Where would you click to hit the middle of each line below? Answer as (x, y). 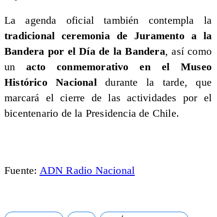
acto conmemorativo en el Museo (119, 67)
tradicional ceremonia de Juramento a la (108, 36)
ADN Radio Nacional (87, 170)
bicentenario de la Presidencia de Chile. (92, 114)
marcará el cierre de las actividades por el (108, 98)
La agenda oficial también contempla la (108, 21)
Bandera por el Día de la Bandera (85, 52)
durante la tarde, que (154, 83)
